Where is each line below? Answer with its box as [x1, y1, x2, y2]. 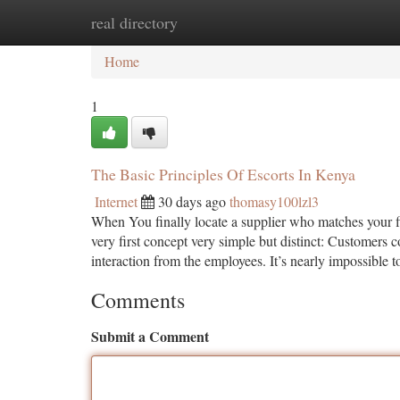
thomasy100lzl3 [229, 192, 319, 211]
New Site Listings [179, 12, 280, 31]
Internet [95, 192, 137, 211]
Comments [91, 286, 185, 314]
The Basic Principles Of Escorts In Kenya [91, 163, 355, 185]
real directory [91, 12, 178, 33]
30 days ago [158, 192, 226, 211]
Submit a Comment [91, 326, 209, 346]
